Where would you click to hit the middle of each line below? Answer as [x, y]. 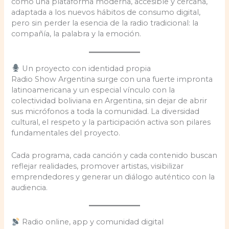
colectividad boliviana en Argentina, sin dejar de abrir [109, 100]
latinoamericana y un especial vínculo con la [93, 90]
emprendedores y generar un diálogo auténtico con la [113, 177]
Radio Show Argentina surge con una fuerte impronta [112, 79]
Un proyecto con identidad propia [86, 68]
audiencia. [30, 187]
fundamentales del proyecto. [66, 133]
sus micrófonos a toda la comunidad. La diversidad [106, 111]
